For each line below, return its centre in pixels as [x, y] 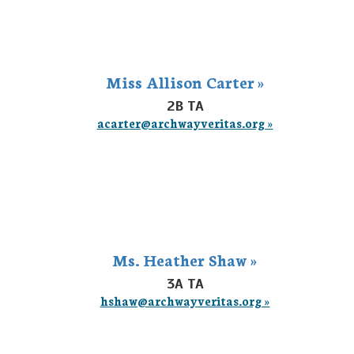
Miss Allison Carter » [185, 81]
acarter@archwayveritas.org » [185, 123]
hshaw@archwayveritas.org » [185, 301]
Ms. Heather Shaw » [185, 259]
